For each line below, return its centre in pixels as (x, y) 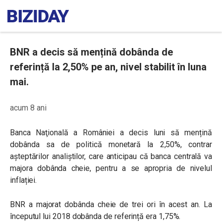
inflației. (24, 180)
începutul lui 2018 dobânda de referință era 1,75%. (95, 216)
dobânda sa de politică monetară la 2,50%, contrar (111, 144)
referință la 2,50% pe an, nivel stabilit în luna (108, 67)
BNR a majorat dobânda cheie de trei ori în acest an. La (111, 204)
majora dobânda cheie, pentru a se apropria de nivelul (111, 168)
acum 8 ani (28, 108)
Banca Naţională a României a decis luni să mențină (111, 133)
